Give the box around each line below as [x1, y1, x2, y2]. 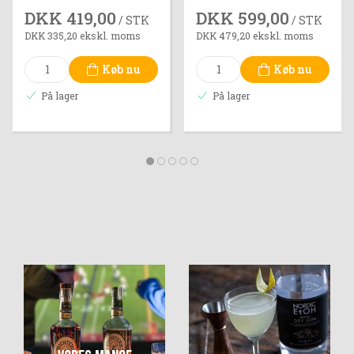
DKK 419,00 [24, 6, 116, 29]
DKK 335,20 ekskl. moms [24, 28, 141, 42]
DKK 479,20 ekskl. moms [196, 28, 314, 42]
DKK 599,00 [196, 6, 289, 29]
